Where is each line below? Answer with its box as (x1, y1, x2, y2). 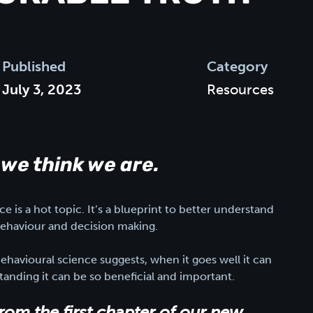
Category (207, 57, 268, 75)
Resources (207, 80, 275, 98)
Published (1, 57, 66, 75)
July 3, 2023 (1, 80, 81, 98)
